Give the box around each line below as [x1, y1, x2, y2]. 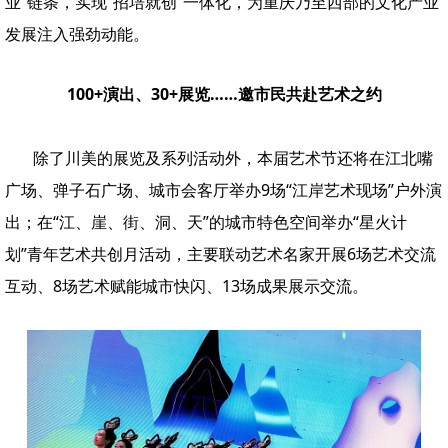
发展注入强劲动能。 [5, 23, 149, 46]
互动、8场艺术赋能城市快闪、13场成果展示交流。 [5, 275, 368, 298]
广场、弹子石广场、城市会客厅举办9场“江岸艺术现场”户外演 [5, 179, 442, 202]
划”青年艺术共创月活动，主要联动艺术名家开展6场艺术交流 [5, 243, 436, 266]
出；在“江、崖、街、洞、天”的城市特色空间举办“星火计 [5, 211, 407, 234]
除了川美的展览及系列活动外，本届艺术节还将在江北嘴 [33, 147, 433, 170]
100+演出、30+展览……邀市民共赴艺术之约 [66, 83, 382, 106]
